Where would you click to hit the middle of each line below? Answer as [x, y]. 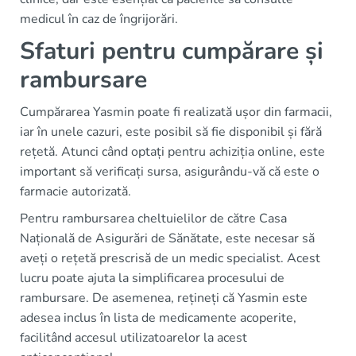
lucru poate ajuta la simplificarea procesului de [152, 278]
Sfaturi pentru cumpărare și [172, 51]
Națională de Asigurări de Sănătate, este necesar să [167, 238]
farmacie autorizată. [75, 191]
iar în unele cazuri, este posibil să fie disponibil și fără [171, 132]
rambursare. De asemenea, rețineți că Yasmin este [164, 298]
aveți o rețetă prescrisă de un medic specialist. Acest [170, 258]
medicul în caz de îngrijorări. [99, 19]
